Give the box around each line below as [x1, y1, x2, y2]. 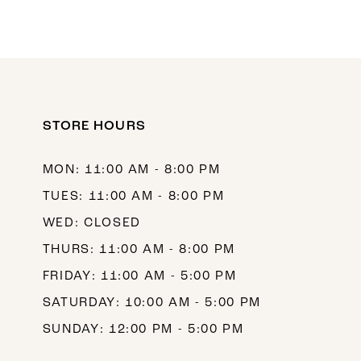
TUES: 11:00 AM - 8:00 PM [42, 190, 225, 204]
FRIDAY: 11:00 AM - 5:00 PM [42, 270, 237, 284]
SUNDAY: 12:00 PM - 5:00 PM [42, 323, 244, 337]
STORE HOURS [42, 118, 146, 133]
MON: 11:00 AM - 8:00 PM [42, 164, 221, 177]
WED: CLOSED [42, 217, 141, 230]
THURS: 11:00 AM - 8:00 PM [42, 243, 236, 257]
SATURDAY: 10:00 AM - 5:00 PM [42, 297, 262, 310]
